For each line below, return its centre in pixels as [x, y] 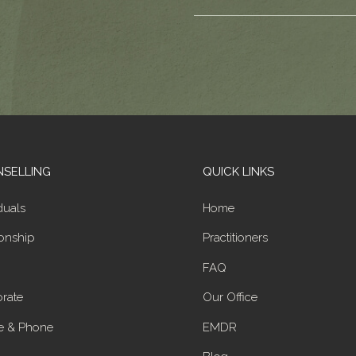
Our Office [230, 298]
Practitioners [235, 238]
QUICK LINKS [238, 171]
